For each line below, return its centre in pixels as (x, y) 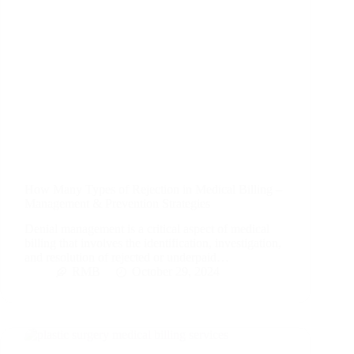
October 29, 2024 (176, 272)
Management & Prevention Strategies (117, 203)
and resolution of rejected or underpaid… (127, 258)
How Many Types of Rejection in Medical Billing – (153, 189)
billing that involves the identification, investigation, (153, 243)
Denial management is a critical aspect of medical (147, 229)
